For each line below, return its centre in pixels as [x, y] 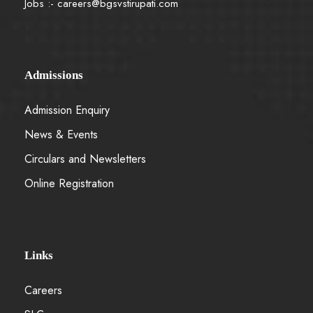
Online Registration [69, 184]
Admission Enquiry [67, 110]
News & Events [61, 135]
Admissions [54, 75]
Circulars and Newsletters [85, 159]
